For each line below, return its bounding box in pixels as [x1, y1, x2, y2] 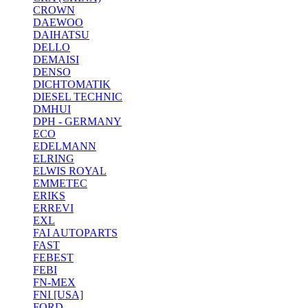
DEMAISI [33, 54, 79, 66]
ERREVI [33, 202, 74, 214]
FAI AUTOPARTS [33, 227, 118, 239]
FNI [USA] [33, 289, 83, 301]
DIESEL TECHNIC [33, 91, 122, 103]
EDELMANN [33, 140, 96, 153]
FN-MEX [33, 276, 76, 289]
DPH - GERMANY [33, 115, 122, 128]
